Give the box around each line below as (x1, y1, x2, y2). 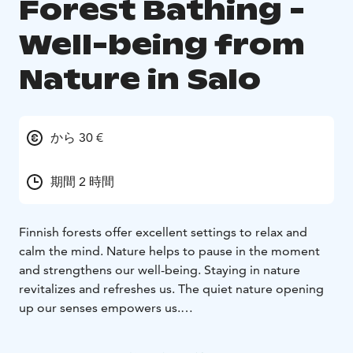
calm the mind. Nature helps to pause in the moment (19, 243, 320, 258)
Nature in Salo (19, 61, 261, 97)
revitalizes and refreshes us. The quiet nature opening (19, 281, 324, 296)
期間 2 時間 (50, 173, 114, 189)
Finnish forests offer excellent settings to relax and (19, 224, 307, 240)
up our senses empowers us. (19, 299, 180, 315)
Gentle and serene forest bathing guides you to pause (19, 318, 327, 334)
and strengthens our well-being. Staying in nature (19, 262, 300, 277)
